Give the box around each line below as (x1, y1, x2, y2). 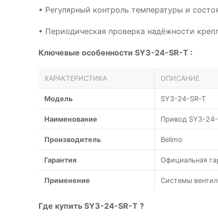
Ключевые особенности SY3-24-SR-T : (38, 48, 193, 57)
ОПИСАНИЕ (161, 74, 200, 82)
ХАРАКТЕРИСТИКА (44, 74, 107, 82)
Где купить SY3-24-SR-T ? (38, 201, 144, 211)
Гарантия (44, 156, 76, 164)
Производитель (44, 135, 101, 144)
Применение (44, 176, 90, 184)
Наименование (44, 115, 97, 123)
